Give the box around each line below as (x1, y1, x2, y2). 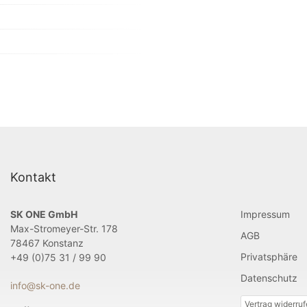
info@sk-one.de (10, 280, 80, 292)
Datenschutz (241, 272, 297, 284)
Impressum (241, 208, 290, 221)
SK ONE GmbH (10, 208, 77, 221)
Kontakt (10, 170, 56, 185)
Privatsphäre (241, 251, 297, 263)
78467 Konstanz (10, 237, 84, 249)
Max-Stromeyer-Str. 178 (10, 223, 118, 235)
